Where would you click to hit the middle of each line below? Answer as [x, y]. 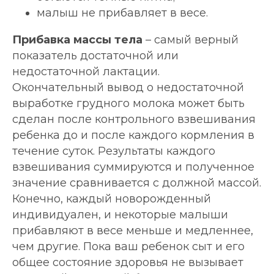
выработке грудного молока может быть [128, 104]
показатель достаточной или [95, 56]
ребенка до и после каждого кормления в [133, 135]
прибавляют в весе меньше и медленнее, [133, 231]
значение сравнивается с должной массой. [137, 183]
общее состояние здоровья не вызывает [128, 263]
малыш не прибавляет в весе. [122, 13]
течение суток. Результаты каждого [114, 151]
